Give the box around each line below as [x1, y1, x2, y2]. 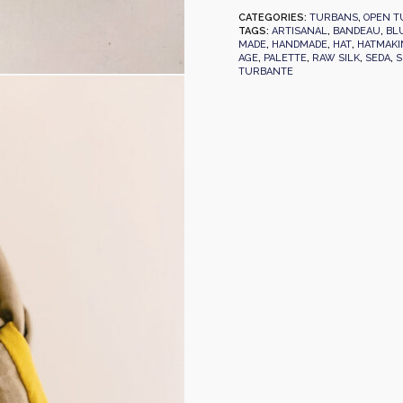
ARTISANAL [271, 25, 327, 37]
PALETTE [263, 52, 307, 64]
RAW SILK [311, 52, 360, 64]
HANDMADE [271, 39, 327, 50]
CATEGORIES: [237, 12, 309, 23]
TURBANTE [237, 66, 293, 77]
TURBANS [309, 12, 358, 23]
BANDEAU [332, 25, 381, 37]
